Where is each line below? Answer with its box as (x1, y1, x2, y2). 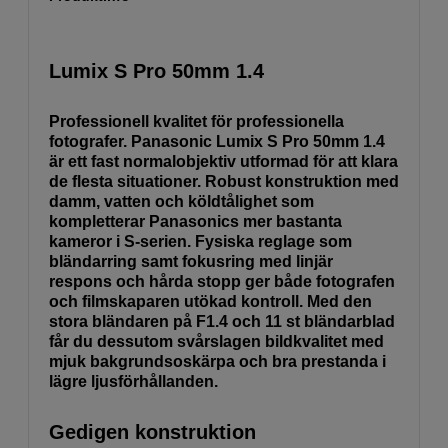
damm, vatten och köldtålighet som (49, 192, 314, 210)
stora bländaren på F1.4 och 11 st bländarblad (49, 312, 395, 330)
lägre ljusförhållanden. (49, 372, 218, 390)
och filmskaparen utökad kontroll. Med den (49, 292, 372, 310)
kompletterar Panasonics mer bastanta (49, 212, 342, 230)
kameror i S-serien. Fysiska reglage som (49, 232, 352, 250)
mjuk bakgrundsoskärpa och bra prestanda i (49, 352, 386, 370)
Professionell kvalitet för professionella (49, 112, 344, 130)
